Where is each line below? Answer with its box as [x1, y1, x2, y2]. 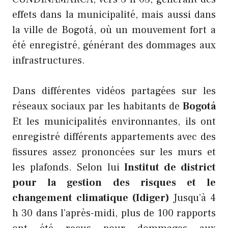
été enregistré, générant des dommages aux [12, 39, 216, 52]
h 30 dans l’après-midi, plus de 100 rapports [12, 207, 216, 220]
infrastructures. [12, 54, 85, 68]
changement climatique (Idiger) [12, 191, 174, 205]
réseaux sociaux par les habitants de [12, 100, 183, 113]
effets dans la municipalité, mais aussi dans [12, 8, 216, 22]
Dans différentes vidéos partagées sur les [12, 84, 216, 98]
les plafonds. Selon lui [12, 161, 125, 175]
